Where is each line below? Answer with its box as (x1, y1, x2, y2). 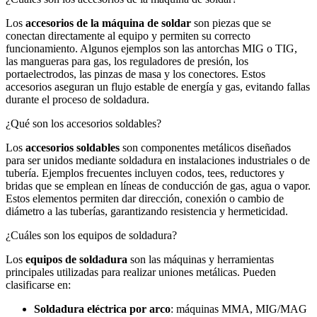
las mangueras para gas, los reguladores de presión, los (6, 55, 248, 68)
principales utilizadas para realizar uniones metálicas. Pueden (6, 266, 276, 279)
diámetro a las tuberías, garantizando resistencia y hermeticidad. (6, 205, 288, 218)
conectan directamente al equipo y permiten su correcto (6, 30, 250, 42)
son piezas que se (191, 17, 271, 30)
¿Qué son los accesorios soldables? (6, 117, 161, 130)
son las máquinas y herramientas (127, 253, 274, 266)
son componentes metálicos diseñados (120, 142, 291, 154)
